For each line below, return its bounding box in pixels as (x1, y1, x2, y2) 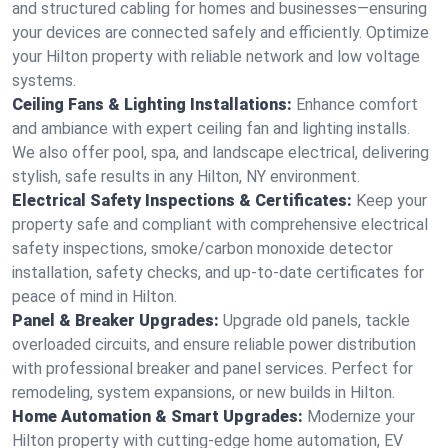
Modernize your (307, 407, 415, 426)
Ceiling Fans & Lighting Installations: (12, 95, 292, 114)
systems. (12, 71, 76, 90)
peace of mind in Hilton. (12, 287, 177, 306)
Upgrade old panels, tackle (223, 311, 410, 330)
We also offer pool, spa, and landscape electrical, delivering (12, 143, 429, 162)
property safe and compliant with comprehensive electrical (12, 215, 428, 234)
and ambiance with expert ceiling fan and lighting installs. (12, 119, 410, 138)
